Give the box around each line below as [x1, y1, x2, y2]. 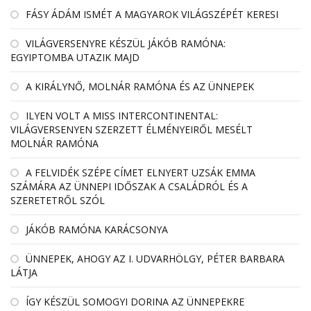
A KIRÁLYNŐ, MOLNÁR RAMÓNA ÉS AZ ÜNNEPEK [26, 79, 254, 93]
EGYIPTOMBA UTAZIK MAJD [10, 50, 140, 64]
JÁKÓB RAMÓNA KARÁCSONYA [26, 222, 168, 236]
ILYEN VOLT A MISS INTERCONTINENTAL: [26, 108, 218, 122]
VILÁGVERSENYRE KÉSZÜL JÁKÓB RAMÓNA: [26, 36, 226, 50]
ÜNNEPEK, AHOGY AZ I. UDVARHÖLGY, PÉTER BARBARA [26, 251, 285, 265]
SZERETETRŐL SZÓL [10, 193, 105, 207]
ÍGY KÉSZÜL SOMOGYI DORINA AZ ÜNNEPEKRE [26, 294, 244, 308]
